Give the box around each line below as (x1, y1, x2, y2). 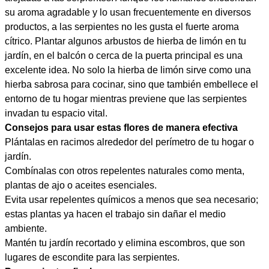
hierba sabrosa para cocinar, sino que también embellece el (5, 79, 258, 89)
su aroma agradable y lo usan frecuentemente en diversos (5, 7, 251, 17)
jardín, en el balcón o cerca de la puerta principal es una (5, 50, 243, 61)
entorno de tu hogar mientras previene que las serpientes (5, 94, 247, 104)
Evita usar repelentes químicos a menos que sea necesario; (5, 195, 258, 205)
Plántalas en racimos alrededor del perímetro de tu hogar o (5, 137, 254, 147)
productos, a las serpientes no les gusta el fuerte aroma (5, 22, 239, 32)
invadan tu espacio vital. (5, 108, 107, 118)
